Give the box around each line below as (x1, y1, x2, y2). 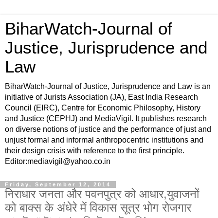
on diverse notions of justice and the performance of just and (5, 125, 211, 133)
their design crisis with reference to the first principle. (5, 146, 184, 155)
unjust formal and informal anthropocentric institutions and (5, 136, 203, 144)
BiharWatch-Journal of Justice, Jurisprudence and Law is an (5, 82, 211, 91)
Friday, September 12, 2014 (5, 182, 111, 187)
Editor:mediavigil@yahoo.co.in (5, 157, 110, 165)
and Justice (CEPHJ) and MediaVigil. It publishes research (5, 114, 207, 123)
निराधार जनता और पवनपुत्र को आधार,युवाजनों (5, 187, 199, 200)
